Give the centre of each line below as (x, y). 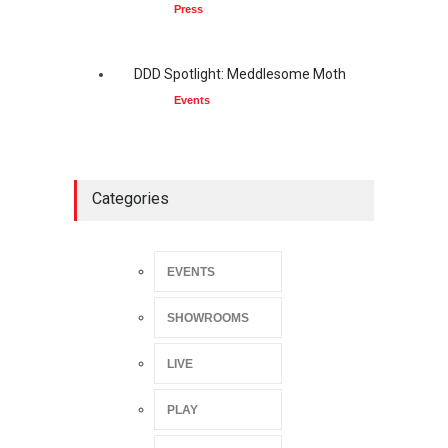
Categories (130, 199)
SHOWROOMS (208, 318)
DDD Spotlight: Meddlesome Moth (240, 74)
